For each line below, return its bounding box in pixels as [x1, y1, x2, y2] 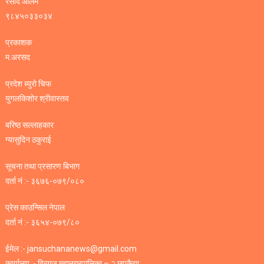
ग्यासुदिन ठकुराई [5, 135, 52, 145]
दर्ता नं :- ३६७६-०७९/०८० [5, 176, 85, 186]
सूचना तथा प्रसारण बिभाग [5, 161, 80, 171]
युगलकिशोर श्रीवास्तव [5, 94, 70, 104]
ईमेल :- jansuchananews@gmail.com [5, 244, 137, 254]
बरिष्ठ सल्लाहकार [5, 120, 54, 130]
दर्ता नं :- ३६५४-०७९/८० [5, 217, 80, 227]
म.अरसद [5, 52, 31, 62]
